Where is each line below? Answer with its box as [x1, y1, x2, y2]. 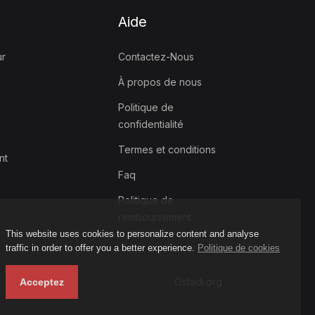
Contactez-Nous [118, 50, 194, 63]
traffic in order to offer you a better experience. [6, 243, 198, 253]
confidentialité [118, 117, 184, 130]
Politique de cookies [198, 243, 280, 253]
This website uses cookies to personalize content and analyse [6, 229, 259, 239]
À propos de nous [118, 75, 202, 88]
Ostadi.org [174, 275, 222, 288]
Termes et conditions [118, 143, 216, 155]
